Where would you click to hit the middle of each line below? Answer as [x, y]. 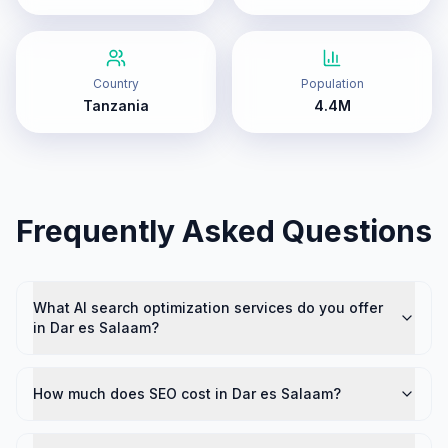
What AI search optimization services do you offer [208, 307]
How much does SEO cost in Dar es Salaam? [187, 393]
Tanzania [116, 105]
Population [332, 83]
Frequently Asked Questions [224, 231]
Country [116, 83]
